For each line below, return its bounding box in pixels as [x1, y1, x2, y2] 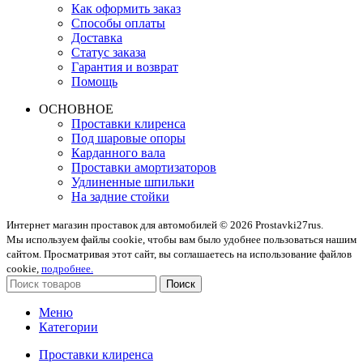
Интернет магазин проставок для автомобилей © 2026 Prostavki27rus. [6, 219, 323, 232]
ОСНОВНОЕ [39, 102, 113, 117]
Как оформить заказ [71, 2, 181, 16]
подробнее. [41, 263, 93, 275]
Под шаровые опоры [71, 131, 186, 146]
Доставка [71, 31, 122, 45]
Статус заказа [71, 45, 146, 60]
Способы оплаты [71, 16, 165, 31]
